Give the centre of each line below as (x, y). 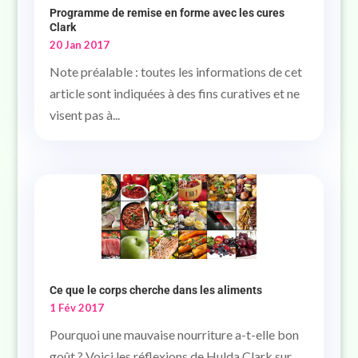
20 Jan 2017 (79, 45)
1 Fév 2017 (76, 307)
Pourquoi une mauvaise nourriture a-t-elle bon (174, 334)
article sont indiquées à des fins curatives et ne (174, 93)
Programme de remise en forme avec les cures (167, 13)
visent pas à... (84, 115)
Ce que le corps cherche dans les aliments (155, 290)
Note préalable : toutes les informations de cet (175, 72)
